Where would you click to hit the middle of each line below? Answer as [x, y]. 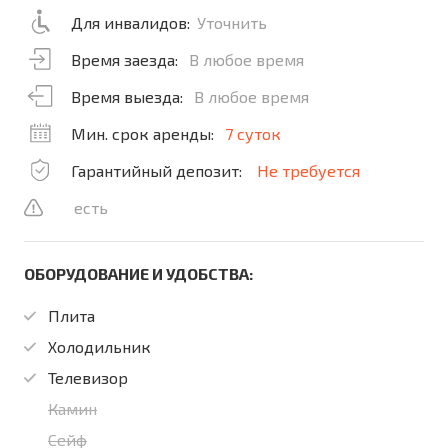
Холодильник [99, 346]
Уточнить [232, 22]
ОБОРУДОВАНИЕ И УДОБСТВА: [138, 273]
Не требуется [308, 170]
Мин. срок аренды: [142, 133]
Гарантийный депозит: [158, 170]
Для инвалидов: [130, 22]
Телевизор [88, 377]
